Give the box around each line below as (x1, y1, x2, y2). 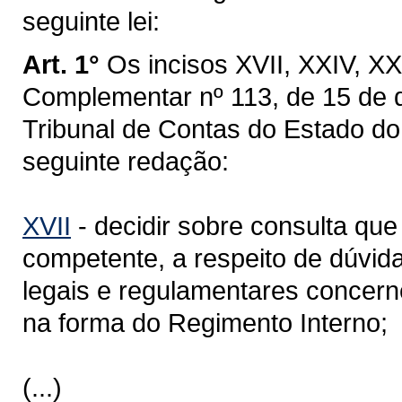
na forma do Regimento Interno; (22, 308, 388, 337)
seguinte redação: (22, 146, 229, 176)
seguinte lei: (22, 6, 160, 36)
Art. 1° (22, 49, 100, 79)
